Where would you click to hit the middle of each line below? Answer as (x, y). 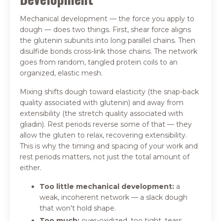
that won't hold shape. (78, 208)
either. (31, 168)
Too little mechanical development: (107, 187)
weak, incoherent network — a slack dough (113, 198)
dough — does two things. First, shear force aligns (105, 30)
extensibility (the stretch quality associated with (101, 114)
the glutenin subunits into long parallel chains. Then (108, 41)
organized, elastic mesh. (62, 73)
